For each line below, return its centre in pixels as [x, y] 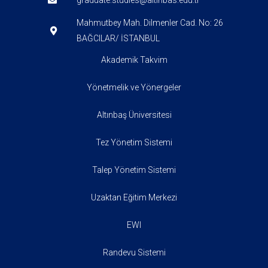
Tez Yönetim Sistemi [134, 143]
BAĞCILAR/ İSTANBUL [118, 39]
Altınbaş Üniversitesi [134, 115]
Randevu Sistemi [134, 253]
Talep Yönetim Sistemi [134, 170]
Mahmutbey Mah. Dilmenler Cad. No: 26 [150, 23]
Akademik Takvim [134, 60]
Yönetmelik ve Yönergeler [134, 88]
